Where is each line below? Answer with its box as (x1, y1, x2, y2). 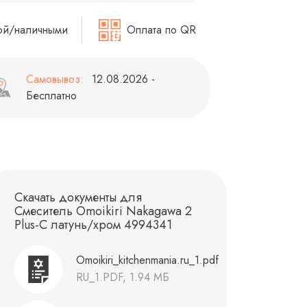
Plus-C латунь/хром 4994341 (14, 216, 172, 234)
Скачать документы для (14, 188, 142, 207)
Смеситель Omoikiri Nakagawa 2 (14, 202, 192, 221)
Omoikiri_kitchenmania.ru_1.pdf (76, 252, 219, 269)
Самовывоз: (26, 71, 84, 88)
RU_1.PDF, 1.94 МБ (76, 269, 169, 286)
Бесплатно (26, 88, 77, 104)
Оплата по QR (123, 22, 196, 38)
